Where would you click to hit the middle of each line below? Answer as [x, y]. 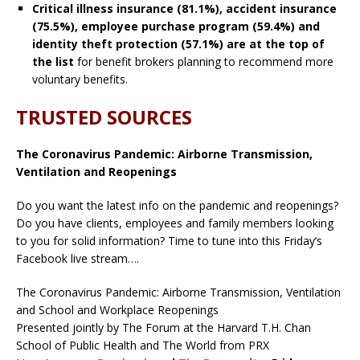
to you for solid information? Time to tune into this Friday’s [169, 240]
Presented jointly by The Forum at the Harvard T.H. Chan [164, 327]
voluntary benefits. [80, 79]
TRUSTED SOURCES [104, 117]
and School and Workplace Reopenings [117, 309]
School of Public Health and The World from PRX [143, 345]
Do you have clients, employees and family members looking [175, 223]
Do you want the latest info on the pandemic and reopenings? [177, 205]
